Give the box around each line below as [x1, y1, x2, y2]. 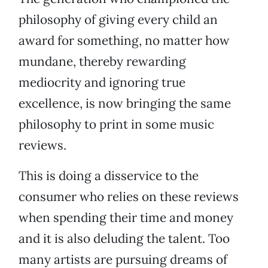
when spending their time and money [19, 209, 233, 226]
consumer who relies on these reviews [19, 188, 239, 205]
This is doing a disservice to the [19, 167, 199, 184]
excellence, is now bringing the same [19, 95, 231, 112]
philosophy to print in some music [19, 116, 214, 133]
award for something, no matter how [19, 32, 230, 49]
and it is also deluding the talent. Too [19, 230, 230, 247]
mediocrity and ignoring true [19, 74, 185, 91]
